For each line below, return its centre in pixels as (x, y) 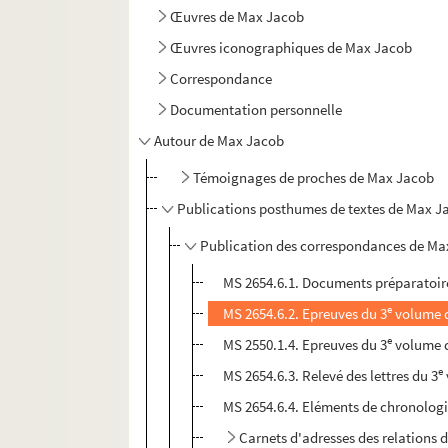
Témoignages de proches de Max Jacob (314, 178)
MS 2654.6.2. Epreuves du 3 (305, 314)
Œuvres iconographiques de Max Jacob (291, 48)
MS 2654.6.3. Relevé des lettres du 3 (331, 376)
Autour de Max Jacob (219, 141)
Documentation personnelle (256, 110)
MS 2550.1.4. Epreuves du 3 (305, 345)
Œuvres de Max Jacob (237, 17)
